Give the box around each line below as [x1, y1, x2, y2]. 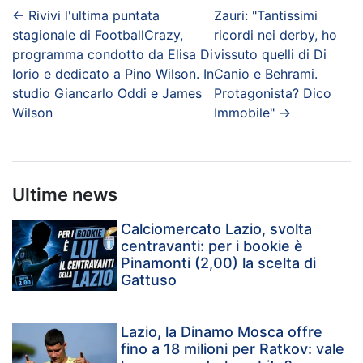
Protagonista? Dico [214, 84, 332, 101]
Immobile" [214, 104, 275, 121]
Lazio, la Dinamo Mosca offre [121, 322, 323, 340]
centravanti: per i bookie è [121, 237, 304, 254]
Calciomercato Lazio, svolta [121, 220, 313, 237]
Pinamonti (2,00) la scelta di [121, 254, 317, 271]
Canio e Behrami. [214, 65, 318, 82]
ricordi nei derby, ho [214, 26, 338, 43]
